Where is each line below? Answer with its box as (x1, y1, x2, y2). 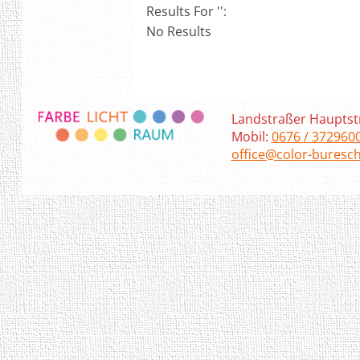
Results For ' (146, 2, 221, 20)
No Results (146, 22, 212, 40)
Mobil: (231, 128, 272, 145)
